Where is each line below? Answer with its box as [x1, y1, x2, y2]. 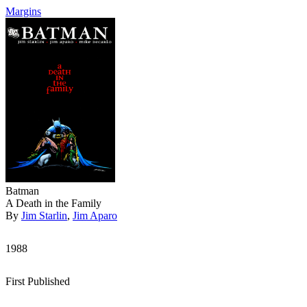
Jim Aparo [73, 210, 117, 221]
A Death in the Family [5, 197, 101, 209]
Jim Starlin [21, 210, 67, 221]
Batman [5, 185, 39, 197]
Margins [5, 5, 41, 17]
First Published [5, 275, 70, 287]
